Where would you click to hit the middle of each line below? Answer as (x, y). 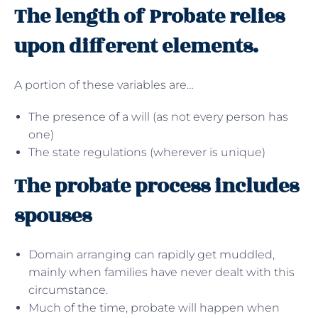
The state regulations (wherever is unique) (147, 152)
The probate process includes (157, 186)
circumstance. (68, 290)
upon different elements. (136, 46)
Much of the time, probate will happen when (154, 307)
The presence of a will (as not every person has (158, 116)
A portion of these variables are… (104, 84)
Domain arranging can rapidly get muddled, (152, 254)
